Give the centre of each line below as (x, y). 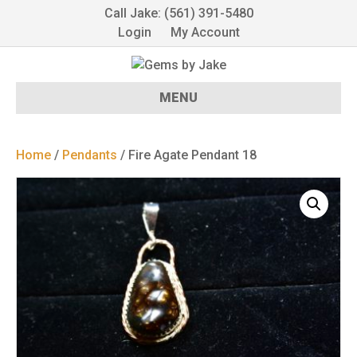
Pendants (90, 155)
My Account (205, 32)
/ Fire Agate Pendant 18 (187, 155)
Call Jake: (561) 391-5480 (178, 13)
